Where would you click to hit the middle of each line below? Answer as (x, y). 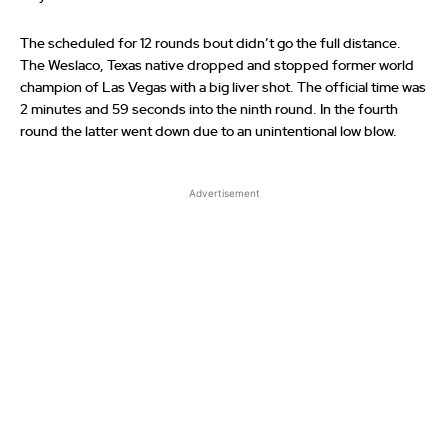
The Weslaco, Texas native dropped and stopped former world (217, 65)
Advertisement (224, 192)
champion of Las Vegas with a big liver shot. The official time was (223, 87)
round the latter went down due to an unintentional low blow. (208, 131)
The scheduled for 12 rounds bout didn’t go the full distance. (210, 43)
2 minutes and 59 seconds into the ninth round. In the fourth (209, 109)
